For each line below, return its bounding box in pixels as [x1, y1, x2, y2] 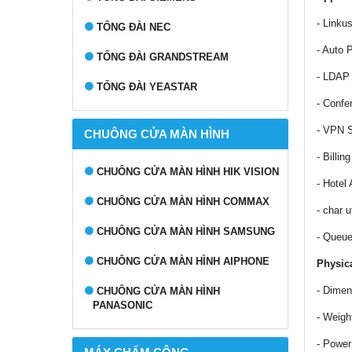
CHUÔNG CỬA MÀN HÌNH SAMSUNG [97, 225, 275, 237]
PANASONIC [93, 299, 152, 311]
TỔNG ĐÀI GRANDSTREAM [97, 51, 229, 63]
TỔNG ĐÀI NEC [97, 21, 170, 33]
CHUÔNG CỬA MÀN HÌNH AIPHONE [97, 255, 269, 267]
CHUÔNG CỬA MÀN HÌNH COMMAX [97, 196, 269, 207]
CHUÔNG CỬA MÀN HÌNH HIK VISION [97, 166, 279, 178]
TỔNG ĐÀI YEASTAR [97, 81, 197, 93]
